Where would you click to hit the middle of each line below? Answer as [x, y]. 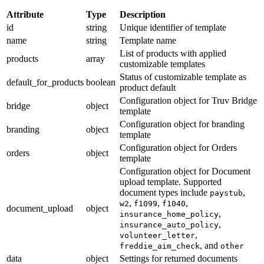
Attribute [25, 14]
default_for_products [45, 82]
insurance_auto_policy [169, 225]
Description [143, 14]
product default [148, 87]
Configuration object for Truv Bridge [188, 100]
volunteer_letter [157, 235]
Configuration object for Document [185, 171]
